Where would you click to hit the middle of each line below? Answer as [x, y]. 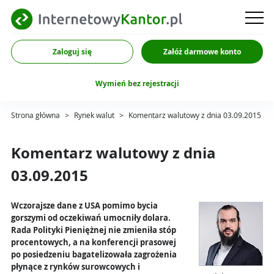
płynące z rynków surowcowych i [76, 267]
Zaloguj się [72, 52]
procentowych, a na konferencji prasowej [94, 243]
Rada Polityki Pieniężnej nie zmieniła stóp [94, 231]
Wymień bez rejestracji [137, 83]
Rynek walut [96, 116]
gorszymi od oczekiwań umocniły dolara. [91, 218]
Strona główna [38, 116]
